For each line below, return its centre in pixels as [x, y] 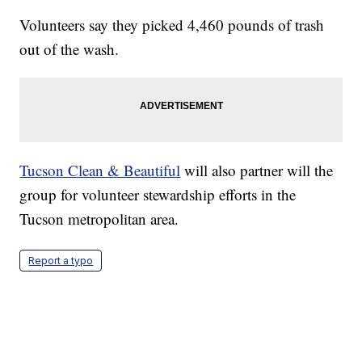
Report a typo [61, 260]
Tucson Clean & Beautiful [100, 170]
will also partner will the [257, 170]
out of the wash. [69, 48]
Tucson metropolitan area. [99, 218]
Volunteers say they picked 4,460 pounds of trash [172, 24]
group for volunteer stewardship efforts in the [158, 194]
